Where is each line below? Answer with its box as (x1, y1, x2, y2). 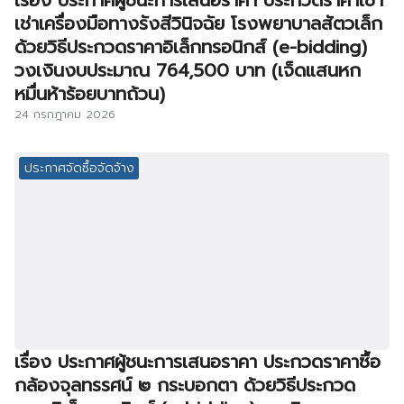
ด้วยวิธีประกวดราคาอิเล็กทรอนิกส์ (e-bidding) (14, 33, 367, 61)
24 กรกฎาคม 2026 (14, 106, 115, 124)
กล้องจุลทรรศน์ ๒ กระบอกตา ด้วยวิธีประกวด (14, 371, 355, 399)
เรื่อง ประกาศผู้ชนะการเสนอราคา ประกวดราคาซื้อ (14, 347, 381, 375)
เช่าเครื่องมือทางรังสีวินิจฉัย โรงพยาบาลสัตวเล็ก (14, 10, 382, 38)
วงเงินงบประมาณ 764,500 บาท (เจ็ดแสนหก (14, 57, 361, 85)
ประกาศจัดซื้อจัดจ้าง (23, 158, 134, 178)
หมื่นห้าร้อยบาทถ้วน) (14, 80, 165, 108)
